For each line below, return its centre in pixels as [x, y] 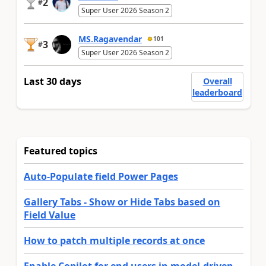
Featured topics [61, 151]
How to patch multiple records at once [114, 240]
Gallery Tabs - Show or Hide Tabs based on [122, 202]
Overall [217, 81]
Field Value [50, 215]
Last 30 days [53, 81]
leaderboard [217, 92]
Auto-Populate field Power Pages [101, 176]
